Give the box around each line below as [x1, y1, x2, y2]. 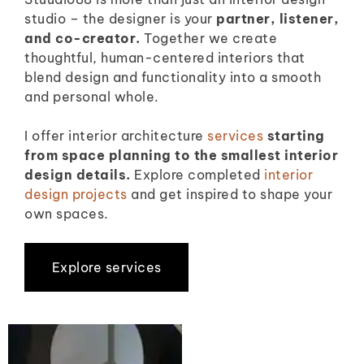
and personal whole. [24, 88, 159, 105]
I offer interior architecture [24, 127, 207, 144]
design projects [24, 185, 128, 202]
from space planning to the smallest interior [24, 146, 338, 163]
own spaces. [24, 205, 109, 222]
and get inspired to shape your [127, 185, 332, 202]
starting [266, 127, 325, 144]
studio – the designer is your [24, 10, 216, 27]
